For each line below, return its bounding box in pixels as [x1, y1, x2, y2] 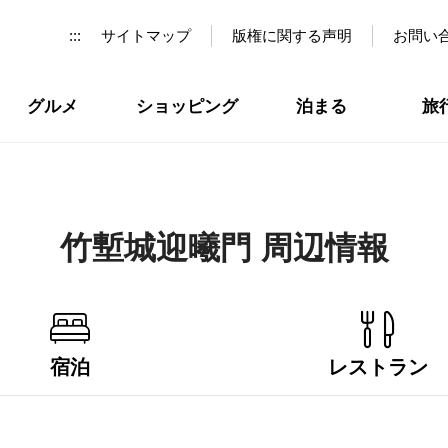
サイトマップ [101, 27, 191, 44]
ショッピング [135, 97, 238, 116]
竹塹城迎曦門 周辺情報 [59, 230, 389, 266]
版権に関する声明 [232, 27, 352, 44]
